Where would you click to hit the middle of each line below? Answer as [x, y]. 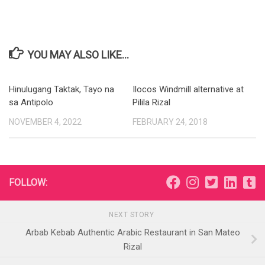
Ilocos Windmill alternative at [188, 89]
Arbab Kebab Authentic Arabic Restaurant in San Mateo [132, 232]
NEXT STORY [132, 215]
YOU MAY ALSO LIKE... [78, 55]
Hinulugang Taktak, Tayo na [62, 89]
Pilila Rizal [151, 102]
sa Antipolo [31, 102]
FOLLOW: [28, 183]
